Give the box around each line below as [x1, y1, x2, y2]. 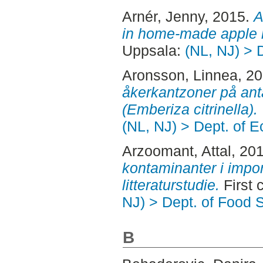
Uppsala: [122, 42, 185, 59]
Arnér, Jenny [122, 8, 204, 25]
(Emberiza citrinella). [122, 100, 258, 117]
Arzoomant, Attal [122, 142, 231, 159]
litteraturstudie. [122, 176, 220, 193]
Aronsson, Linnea [122, 66, 238, 83]
